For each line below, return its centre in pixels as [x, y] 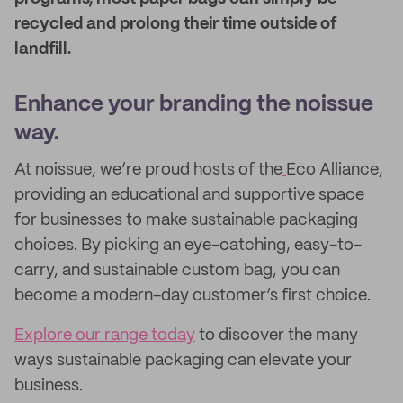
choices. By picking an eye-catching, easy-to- [188, 246]
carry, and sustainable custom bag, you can [177, 271]
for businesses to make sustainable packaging [186, 220]
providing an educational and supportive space [189, 195]
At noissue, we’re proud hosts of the [148, 170]
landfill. [43, 49]
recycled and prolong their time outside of [175, 24]
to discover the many [277, 336]
